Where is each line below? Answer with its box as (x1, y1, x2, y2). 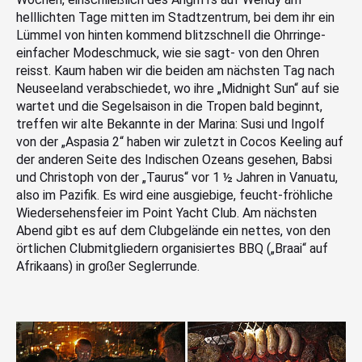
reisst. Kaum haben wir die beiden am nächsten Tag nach (16, 62, 335, 78)
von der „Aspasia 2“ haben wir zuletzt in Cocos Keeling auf (16, 133, 343, 149)
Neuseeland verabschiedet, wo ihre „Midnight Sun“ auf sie (16, 80, 339, 96)
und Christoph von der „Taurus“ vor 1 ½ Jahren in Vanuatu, (16, 169, 338, 185)
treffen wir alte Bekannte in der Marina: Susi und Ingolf (16, 116, 325, 132)
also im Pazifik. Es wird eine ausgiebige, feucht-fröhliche (16, 187, 333, 203)
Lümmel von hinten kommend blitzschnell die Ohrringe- (16, 27, 326, 43)
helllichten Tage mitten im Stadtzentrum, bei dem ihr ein (16, 9, 335, 25)
